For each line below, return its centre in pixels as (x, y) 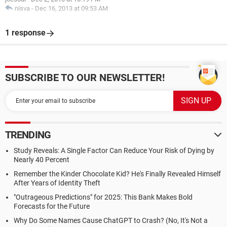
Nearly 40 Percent (42, 160)
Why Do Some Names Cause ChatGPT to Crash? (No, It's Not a (111, 220)
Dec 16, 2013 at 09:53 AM (71, 8)
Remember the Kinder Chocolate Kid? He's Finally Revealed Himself (117, 174)
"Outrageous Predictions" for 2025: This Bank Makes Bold (103, 197)
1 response (25, 33)
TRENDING (28, 135)
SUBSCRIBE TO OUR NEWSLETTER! (85, 78)
